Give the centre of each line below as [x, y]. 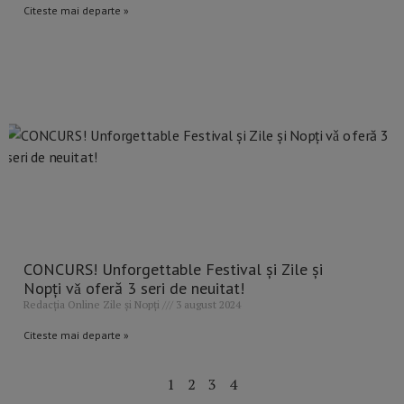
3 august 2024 [207, 305]
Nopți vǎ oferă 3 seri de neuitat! [134, 289]
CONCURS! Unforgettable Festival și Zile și [173, 270]
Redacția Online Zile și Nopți [93, 305]
